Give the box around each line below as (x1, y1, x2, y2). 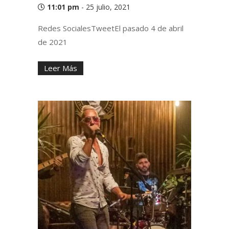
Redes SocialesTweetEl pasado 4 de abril (38, 23, 184, 34)
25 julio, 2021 (86, 2, 130, 12)
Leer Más (44, 63, 77, 74)
